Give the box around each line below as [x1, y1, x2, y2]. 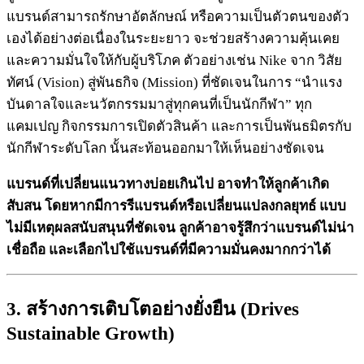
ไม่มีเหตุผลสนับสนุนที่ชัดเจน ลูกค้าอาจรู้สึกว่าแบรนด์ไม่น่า [6, 219, 354, 236]
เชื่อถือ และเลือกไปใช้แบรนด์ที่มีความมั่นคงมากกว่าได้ [6, 241, 331, 258]
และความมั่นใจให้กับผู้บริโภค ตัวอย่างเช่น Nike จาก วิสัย [6, 52, 342, 68]
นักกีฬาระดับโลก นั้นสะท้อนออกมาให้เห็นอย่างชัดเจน [6, 140, 324, 156]
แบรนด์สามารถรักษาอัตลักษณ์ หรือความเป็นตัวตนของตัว [6, 8, 349, 24]
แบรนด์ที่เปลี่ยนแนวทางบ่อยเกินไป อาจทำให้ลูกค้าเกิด [6, 175, 329, 192]
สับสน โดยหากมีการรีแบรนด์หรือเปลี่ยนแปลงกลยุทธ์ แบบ [6, 197, 346, 214]
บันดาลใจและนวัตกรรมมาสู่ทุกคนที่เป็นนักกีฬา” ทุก [6, 96, 312, 112]
